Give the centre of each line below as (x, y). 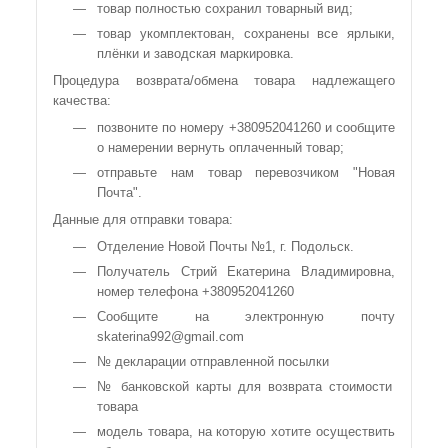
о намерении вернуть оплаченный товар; (220, 147)
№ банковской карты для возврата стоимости (244, 386)
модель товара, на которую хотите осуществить (246, 431)
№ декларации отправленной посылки (213, 361)
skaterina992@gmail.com (170, 336)
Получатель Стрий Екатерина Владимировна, (246, 271)
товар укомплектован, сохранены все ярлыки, (246, 33)
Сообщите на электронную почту (246, 316)
